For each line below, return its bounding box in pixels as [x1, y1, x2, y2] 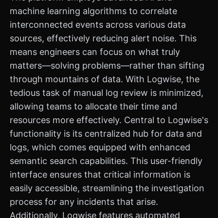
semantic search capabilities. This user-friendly [10, 156, 202, 166]
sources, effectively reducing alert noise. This [10, 33, 197, 43]
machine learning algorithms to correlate [10, 6, 177, 16]
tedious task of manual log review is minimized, [10, 88, 203, 98]
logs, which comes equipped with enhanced [10, 142, 190, 152]
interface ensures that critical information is [10, 169, 190, 180]
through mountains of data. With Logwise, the [10, 74, 200, 84]
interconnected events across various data [10, 19, 186, 30]
